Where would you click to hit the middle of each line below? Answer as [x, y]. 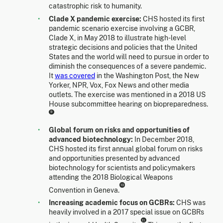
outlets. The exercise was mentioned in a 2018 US [127, 95]
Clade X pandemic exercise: [95, 19]
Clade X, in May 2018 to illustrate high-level [117, 38]
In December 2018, [164, 139]
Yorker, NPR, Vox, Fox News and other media [119, 85]
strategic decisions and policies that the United [123, 48]
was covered [75, 76]
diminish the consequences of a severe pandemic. [127, 66]
